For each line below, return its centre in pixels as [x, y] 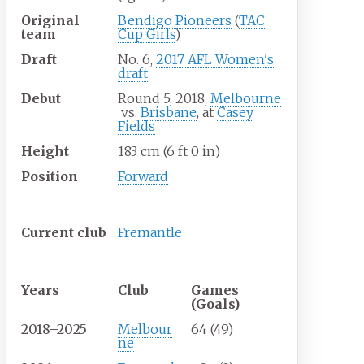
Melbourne [246, 99]
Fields [137, 126]
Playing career [73, 263]
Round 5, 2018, [165, 99]
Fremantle [150, 233]
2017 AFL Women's [215, 60]
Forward [143, 177]
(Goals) [216, 304]
